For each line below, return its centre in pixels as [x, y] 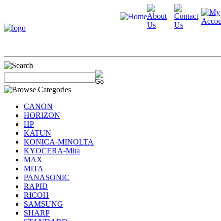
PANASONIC [47, 177]
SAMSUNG [43, 204]
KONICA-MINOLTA [59, 142]
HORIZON [42, 115]
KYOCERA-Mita [52, 151]
